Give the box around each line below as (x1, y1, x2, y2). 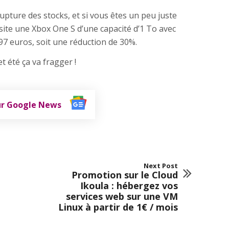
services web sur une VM (65, 190, 178, 203)
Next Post (143, 161, 178, 171)
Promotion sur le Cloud (71, 169, 178, 181)
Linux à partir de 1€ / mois (58, 201, 178, 214)
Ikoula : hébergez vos (80, 179, 178, 192)
